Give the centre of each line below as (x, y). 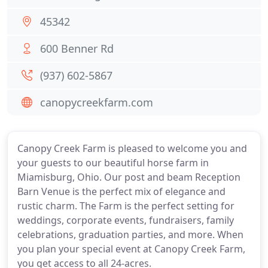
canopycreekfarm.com (97, 102)
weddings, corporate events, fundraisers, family (126, 220)
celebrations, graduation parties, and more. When (130, 234)
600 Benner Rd (77, 48)
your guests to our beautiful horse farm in (113, 163)
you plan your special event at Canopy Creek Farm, (131, 249)
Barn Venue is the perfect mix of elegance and (121, 191)
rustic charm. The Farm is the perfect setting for (126, 206)
